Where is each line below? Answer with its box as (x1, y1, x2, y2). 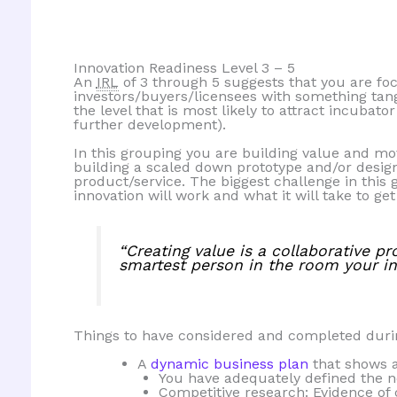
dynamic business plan (150, 355, 308, 373)
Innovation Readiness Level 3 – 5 (73, 58, 295, 76)
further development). (73, 115, 226, 133)
